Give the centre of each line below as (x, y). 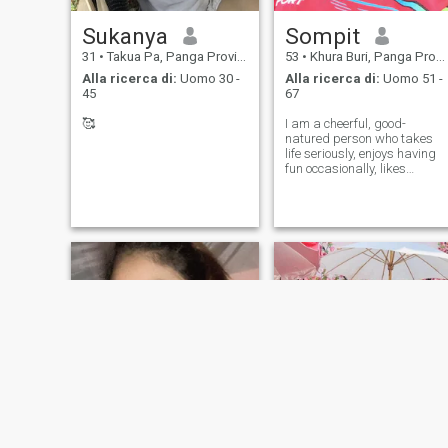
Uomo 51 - (411, 79)
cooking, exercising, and (352, 184)
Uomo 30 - (208, 79)
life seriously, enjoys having (360, 154)
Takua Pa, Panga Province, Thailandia (170, 56)
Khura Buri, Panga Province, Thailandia (371, 56)
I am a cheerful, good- (345, 124)
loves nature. (320, 199)
